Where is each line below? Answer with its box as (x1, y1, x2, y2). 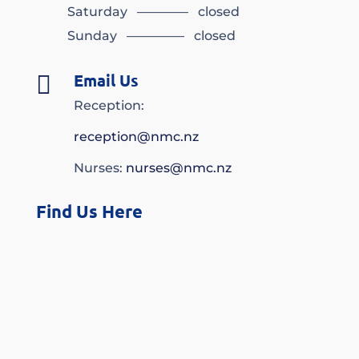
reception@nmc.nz (73, 129, 199, 145)
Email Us (73, 70, 139, 91)
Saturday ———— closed (67, 4, 240, 20)
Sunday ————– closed (67, 28, 236, 44)
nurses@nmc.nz (125, 160, 232, 176)
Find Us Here (35, 200, 143, 223)
